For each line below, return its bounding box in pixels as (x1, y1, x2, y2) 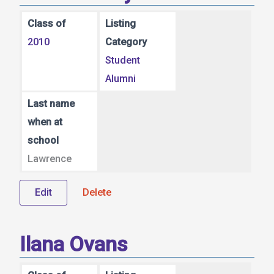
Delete (83, 187, 111, 199)
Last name (27, 97, 75, 109)
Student (105, 54, 141, 67)
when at (27, 116, 62, 128)
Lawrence (27, 152, 72, 165)
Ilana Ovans (20, 232, 128, 257)
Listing (105, 18, 136, 30)
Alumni (105, 73, 136, 85)
